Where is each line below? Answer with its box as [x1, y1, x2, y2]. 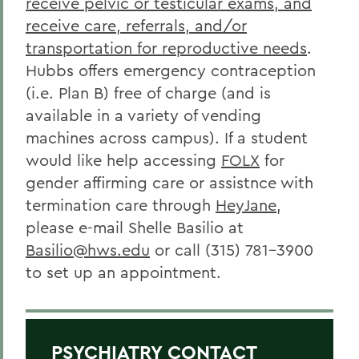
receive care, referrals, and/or [26, 15, 247, 35]
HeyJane [216, 195, 276, 215]
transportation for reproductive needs [26, 38, 307, 58]
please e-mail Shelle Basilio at [26, 217, 244, 237]
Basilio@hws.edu [26, 240, 150, 260]
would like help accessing [26, 150, 221, 170]
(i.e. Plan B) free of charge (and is [26, 83, 271, 103]
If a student [224, 127, 308, 147]
